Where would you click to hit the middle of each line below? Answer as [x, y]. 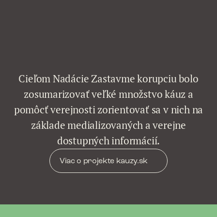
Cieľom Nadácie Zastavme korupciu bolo [108, 79]
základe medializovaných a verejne [108, 125]
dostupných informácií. [108, 141]
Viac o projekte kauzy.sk [104, 161]
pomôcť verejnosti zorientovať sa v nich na [108, 110]
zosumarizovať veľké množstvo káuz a [108, 94]
